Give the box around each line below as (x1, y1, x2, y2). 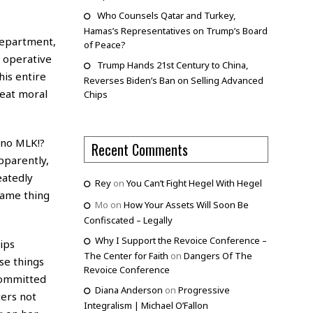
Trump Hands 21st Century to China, (96, 59, 248, 72)
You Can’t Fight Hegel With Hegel (126, 177, 262, 190)
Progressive (177, 284, 230, 297)
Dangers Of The (183, 249, 252, 263)
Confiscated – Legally (83, 214, 173, 227)
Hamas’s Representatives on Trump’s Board (83, 24, 268, 38)
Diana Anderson (94, 284, 163, 297)
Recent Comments (91, 139, 188, 161)
